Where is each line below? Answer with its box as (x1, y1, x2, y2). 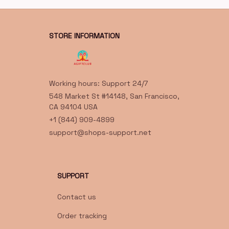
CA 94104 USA (49, 102, 98, 112)
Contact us (57, 192, 96, 202)
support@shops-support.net (49, 128, 151, 138)
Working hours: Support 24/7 (49, 79, 148, 88)
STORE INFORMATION (49, 31, 120, 41)
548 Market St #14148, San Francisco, (49, 91, 179, 101)
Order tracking (57, 211, 107, 221)
